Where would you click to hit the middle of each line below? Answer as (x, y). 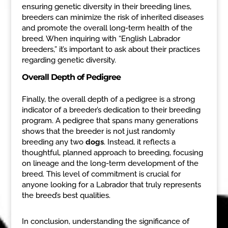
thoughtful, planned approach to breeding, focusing (112, 152)
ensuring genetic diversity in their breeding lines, (106, 6)
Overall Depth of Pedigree (71, 77)
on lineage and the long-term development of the (110, 163)
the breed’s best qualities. (66, 195)
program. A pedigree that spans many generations (110, 120)
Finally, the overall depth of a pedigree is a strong (108, 99)
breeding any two (53, 142)
